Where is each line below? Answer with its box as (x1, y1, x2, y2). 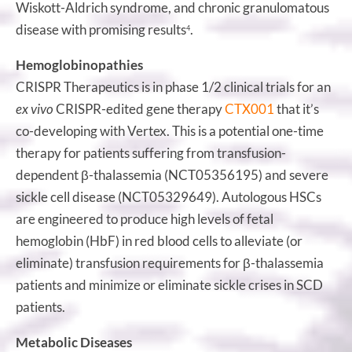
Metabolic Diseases (16, 333, 132, 350)
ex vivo (16, 100, 56, 117)
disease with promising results (16, 20, 186, 38)
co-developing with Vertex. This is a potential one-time (16, 122, 324, 139)
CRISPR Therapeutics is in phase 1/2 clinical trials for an (16, 78, 331, 95)
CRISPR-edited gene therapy (56, 100, 225, 117)
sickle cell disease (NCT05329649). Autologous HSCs (16, 188, 321, 205)
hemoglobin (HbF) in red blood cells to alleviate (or (16, 232, 302, 249)
